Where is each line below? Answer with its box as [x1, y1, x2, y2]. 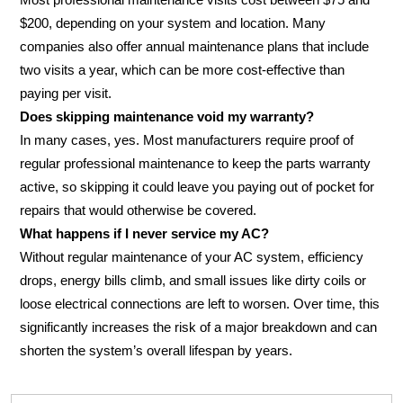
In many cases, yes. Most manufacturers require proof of [20, 132, 354, 148]
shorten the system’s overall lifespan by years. [20, 343, 292, 358]
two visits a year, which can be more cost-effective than [20, 62, 345, 77]
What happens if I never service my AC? [20, 226, 269, 241]
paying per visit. [20, 85, 112, 101]
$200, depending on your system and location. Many [20, 15, 326, 31]
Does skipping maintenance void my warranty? [20, 109, 314, 124]
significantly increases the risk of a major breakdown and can [20, 319, 377, 335]
